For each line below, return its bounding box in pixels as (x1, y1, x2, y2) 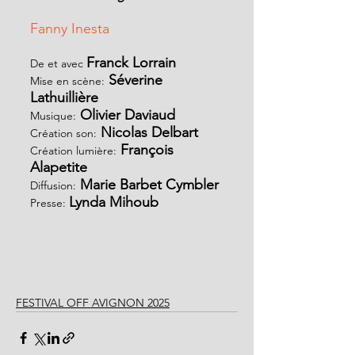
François (116, 140, 177, 158)
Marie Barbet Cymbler (76, 175, 219, 193)
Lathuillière (30, 88, 98, 106)
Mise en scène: (30, 73, 105, 88)
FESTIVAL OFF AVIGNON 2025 (16, 295, 170, 310)
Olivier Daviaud (76, 105, 175, 124)
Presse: (30, 195, 69, 210)
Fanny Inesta (30, 19, 109, 37)
